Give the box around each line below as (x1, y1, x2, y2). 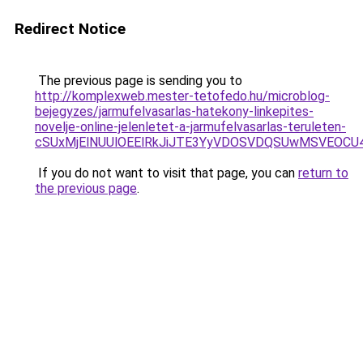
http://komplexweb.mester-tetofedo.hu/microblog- (35, 88, 330, 104)
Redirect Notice (15, 19, 126, 38)
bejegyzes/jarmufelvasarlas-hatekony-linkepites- (35, 104, 314, 119)
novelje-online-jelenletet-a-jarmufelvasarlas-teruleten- (35, 119, 346, 135)
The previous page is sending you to (35, 73, 242, 88)
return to (298, 165, 348, 181)
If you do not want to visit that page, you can (35, 165, 298, 181)
